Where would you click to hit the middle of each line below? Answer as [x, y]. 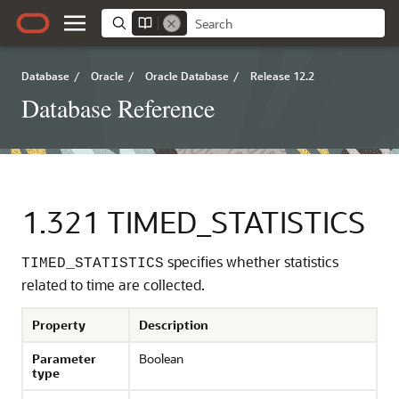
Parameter [64, 358]
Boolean [161, 358]
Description [174, 325]
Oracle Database [187, 76]
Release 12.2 [282, 76]
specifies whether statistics [251, 261]
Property [59, 325]
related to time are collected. [113, 285]
